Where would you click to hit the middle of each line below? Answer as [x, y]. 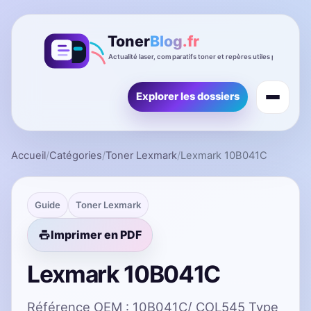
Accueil [28, 155]
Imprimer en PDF [96, 234]
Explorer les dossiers [188, 97]
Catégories [76, 155]
